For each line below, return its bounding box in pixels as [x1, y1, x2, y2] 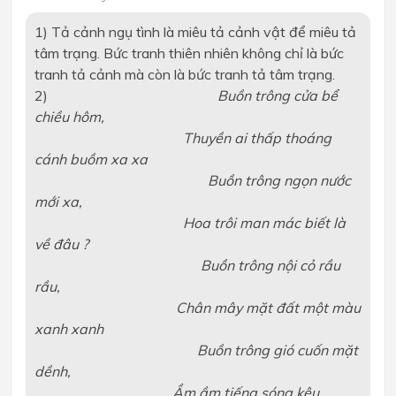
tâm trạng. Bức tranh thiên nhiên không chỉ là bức [34, 43, 344, 62]
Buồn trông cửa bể [47, 86, 338, 104]
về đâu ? [34, 234, 88, 253]
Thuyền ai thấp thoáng [34, 128, 331, 147]
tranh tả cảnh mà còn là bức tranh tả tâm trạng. [34, 65, 335, 83]
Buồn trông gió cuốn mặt [34, 340, 358, 359]
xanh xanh [34, 319, 103, 338]
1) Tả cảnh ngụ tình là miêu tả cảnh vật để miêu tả [34, 22, 356, 41]
